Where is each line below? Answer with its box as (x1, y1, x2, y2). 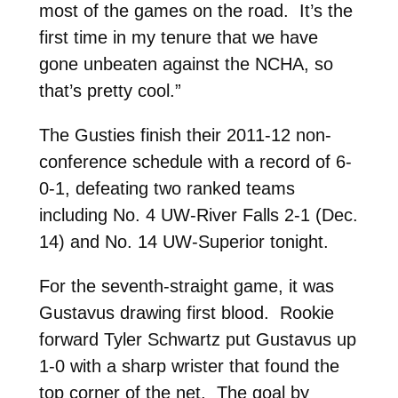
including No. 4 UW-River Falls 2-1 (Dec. (38, 204, 358, 225)
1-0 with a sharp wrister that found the (38, 355, 339, 376)
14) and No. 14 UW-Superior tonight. (38, 231, 329, 251)
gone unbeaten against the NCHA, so (38, 53, 333, 74)
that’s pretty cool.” (38, 80, 181, 100)
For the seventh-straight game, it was (38, 275, 334, 296)
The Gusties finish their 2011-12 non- (38, 124, 331, 145)
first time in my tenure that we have (38, 27, 318, 47)
